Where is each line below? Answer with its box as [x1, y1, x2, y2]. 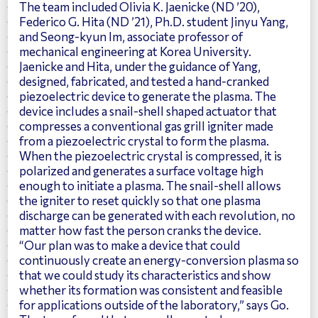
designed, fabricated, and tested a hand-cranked [19, 73, 269, 88]
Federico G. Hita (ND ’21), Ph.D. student [19, 13, 231, 28]
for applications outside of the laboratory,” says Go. [19, 297, 289, 312]
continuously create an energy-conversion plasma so [19, 252, 299, 267]
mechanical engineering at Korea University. [19, 43, 251, 58]
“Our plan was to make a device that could [19, 237, 240, 252]
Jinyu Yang [231, 13, 285, 28]
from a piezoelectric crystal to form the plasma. [19, 133, 269, 148]
